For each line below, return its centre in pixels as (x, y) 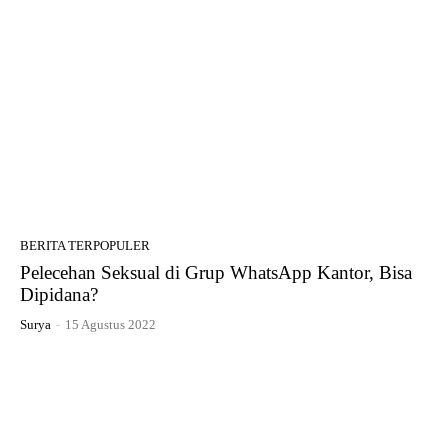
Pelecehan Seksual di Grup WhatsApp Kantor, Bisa (216, 272)
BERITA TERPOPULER (85, 245)
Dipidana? (59, 294)
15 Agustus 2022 (110, 324)
